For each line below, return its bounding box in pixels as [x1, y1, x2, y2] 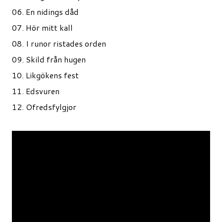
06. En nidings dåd [12, 6, 79, 17]
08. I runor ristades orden [12, 38, 106, 49]
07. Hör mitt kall [12, 22, 73, 33]
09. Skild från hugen [12, 54, 86, 65]
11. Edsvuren [12, 85, 59, 97]
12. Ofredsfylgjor [12, 101, 76, 112]
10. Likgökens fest [12, 69, 79, 81]
